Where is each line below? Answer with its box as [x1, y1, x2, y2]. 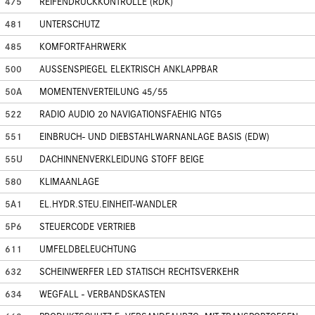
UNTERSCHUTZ [39, 18, 100, 30]
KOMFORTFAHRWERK [39, 41, 127, 53]
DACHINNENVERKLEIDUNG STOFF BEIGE [39, 153, 204, 165]
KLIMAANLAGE [39, 176, 99, 188]
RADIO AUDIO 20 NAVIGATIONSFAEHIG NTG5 [39, 108, 221, 120]
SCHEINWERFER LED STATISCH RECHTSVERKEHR [39, 266, 239, 278]
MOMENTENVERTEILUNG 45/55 [39, 86, 167, 98]
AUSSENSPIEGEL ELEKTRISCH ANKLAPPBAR [39, 63, 218, 75]
